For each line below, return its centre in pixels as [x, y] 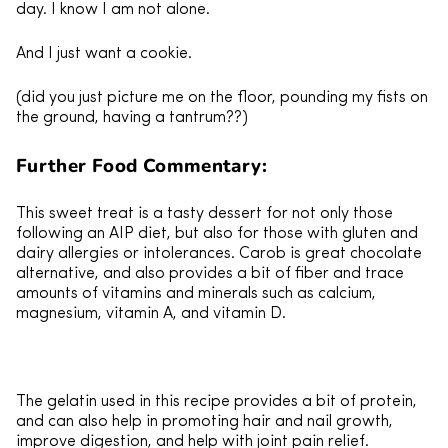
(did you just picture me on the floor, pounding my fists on [222, 98]
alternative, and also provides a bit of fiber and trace [210, 274]
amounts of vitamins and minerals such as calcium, [196, 294]
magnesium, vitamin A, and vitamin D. [151, 314]
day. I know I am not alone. [113, 10]
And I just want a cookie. [104, 54]
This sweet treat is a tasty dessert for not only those [204, 214]
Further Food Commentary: [141, 166]
